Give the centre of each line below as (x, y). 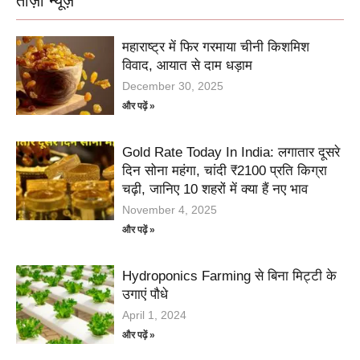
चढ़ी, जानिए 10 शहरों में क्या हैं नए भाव (215, 190)
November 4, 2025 (170, 210)
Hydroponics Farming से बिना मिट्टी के (230, 276)
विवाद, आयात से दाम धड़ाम (188, 66)
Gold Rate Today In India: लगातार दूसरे (231, 153)
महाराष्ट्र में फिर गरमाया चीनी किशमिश (216, 47)
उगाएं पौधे (145, 295)
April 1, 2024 (155, 315)
